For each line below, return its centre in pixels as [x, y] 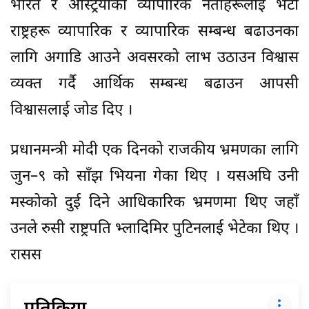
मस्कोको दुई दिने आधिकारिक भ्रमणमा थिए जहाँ [154, 203]
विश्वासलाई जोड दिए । [71, 110]
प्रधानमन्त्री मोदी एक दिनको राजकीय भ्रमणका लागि [154, 150]
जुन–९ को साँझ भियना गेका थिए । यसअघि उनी [154, 177]
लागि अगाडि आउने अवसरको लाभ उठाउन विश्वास [154, 58]
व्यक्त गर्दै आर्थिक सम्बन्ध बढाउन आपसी [154, 84]
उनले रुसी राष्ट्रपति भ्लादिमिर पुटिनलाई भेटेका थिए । [154, 229]
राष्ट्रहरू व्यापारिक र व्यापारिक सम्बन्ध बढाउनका [154, 32]
